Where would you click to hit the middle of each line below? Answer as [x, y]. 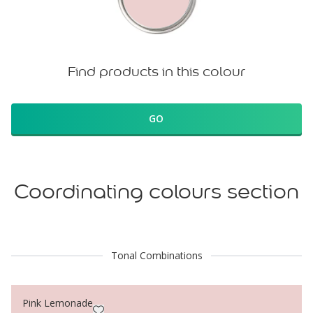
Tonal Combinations [156, 255]
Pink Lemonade [58, 303]
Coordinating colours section [156, 191]
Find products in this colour [156, 71]
